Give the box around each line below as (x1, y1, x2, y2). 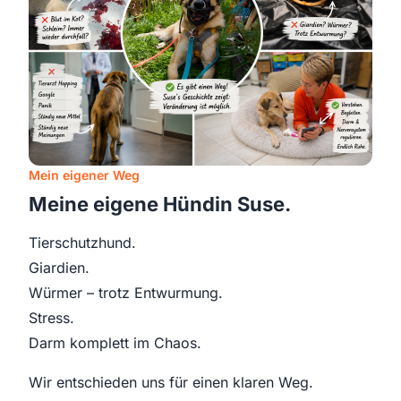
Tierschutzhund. (29, 234, 136, 252)
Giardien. (29, 259, 90, 277)
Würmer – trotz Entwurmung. (29, 284, 223, 302)
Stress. (29, 309, 74, 327)
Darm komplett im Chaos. (29, 334, 201, 352)
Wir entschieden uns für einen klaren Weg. (29, 373, 313, 391)
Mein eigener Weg (29, 167, 140, 183)
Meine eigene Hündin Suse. (29, 192, 291, 216)
